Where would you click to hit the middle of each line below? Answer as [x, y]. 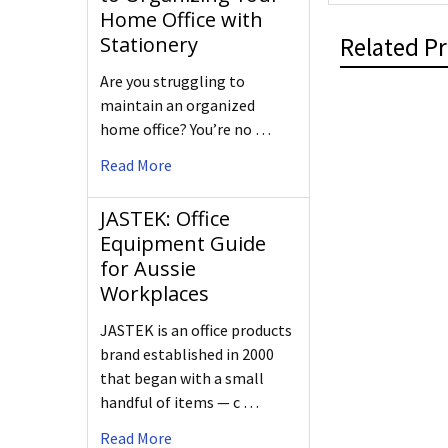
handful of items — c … [179, 402]
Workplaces [154, 294]
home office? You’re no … [185, 129]
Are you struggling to [172, 81]
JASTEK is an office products [196, 330]
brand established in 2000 [187, 354]
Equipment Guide [183, 244]
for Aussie [148, 269]
